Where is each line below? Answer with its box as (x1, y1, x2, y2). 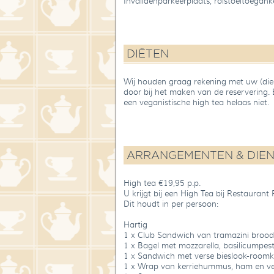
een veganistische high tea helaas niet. (124, 97, 269, 108)
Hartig (124, 220, 147, 231)
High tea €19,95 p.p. (124, 178, 201, 189)
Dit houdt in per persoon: (124, 199, 218, 210)
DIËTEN (127, 48, 169, 60)
